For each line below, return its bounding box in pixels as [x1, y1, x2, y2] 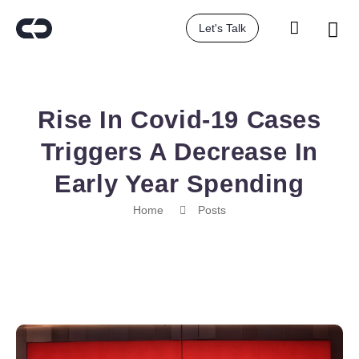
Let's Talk [199, 22, 247, 34]
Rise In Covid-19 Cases [38, 106, 321, 134]
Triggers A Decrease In [40, 138, 319, 166]
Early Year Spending [54, 170, 305, 198]
